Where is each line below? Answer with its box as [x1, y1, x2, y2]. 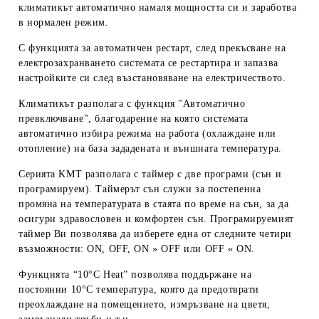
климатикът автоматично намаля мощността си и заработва [19, 1, 297, 13]
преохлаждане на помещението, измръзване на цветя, [19, 298, 271, 310]
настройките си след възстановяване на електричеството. [19, 72, 286, 83]
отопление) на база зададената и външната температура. [19, 142, 282, 154]
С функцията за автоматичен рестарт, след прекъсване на [19, 42, 286, 53]
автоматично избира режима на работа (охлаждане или [19, 127, 276, 139]
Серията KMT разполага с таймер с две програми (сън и [19, 168, 282, 179]
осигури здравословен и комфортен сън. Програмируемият [19, 213, 294, 224]
